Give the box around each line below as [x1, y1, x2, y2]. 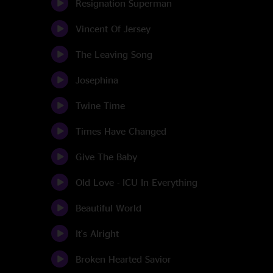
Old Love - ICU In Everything [76, 177, 197, 188]
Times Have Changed [76, 126, 166, 136]
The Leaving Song [76, 49, 152, 60]
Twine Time [76, 100, 125, 111]
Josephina [76, 74, 118, 85]
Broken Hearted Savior [76, 253, 171, 264]
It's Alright [76, 228, 119, 239]
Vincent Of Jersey [76, 23, 151, 34]
